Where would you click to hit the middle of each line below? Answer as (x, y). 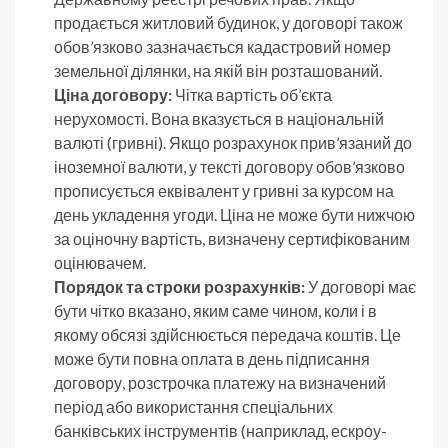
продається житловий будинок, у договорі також (228, 23)
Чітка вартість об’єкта (252, 95)
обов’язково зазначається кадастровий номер (222, 47)
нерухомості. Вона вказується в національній (219, 119)
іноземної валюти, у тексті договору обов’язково (229, 167)
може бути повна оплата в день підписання (212, 359)
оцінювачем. (100, 263)
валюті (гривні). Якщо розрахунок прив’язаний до (233, 143)
